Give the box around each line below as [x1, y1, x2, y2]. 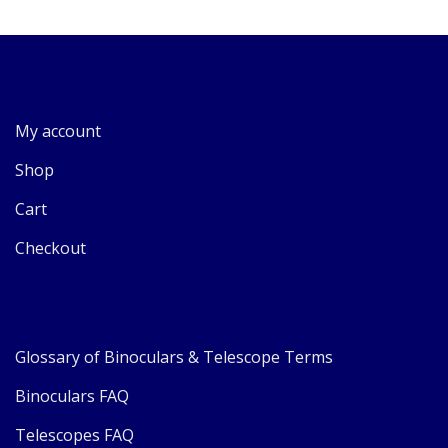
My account [15, 120, 101, 143]
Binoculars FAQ [15, 385, 129, 408]
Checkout [15, 237, 86, 260]
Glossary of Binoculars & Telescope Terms [15, 346, 333, 369]
